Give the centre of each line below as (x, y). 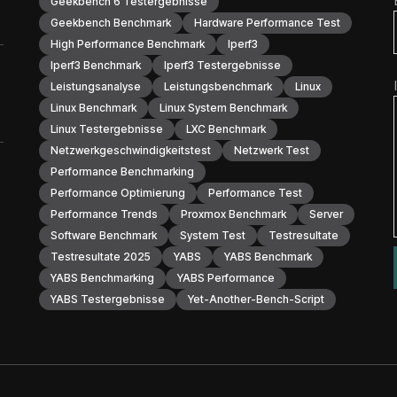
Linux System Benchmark (223, 108)
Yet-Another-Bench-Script (256, 299)
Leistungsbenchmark (218, 86)
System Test (213, 235)
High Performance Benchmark (128, 44)
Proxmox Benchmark (234, 214)
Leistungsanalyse (96, 86)
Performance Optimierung (118, 193)
